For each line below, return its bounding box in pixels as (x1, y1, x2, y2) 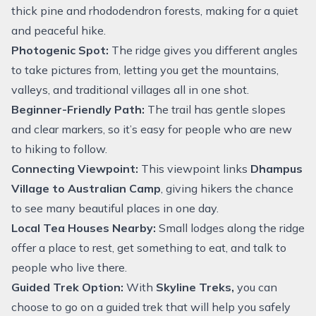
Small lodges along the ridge (156, 221, 305, 235)
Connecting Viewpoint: (11, 162, 138, 176)
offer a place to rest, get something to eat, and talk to (11, 241, 286, 255)
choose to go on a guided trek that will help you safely (11, 300, 291, 314)
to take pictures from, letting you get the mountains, (11, 63, 279, 77)
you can (237, 280, 277, 294)
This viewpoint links (138, 162, 250, 176)
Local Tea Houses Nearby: (11, 221, 156, 235)
